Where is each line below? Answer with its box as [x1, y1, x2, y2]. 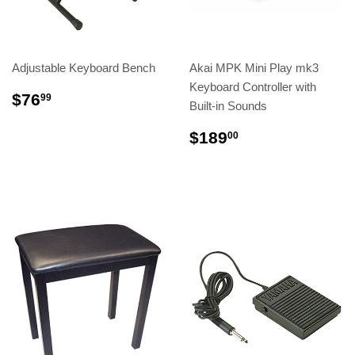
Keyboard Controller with [189, 80, 316, 94]
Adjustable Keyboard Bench [12, 61, 155, 75]
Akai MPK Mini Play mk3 [189, 61, 319, 75]
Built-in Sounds [189, 99, 267, 113]
